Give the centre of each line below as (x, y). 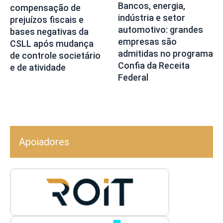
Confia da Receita (154, 65)
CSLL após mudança (52, 44)
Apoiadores (44, 142)
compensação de (45, 8)
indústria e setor (151, 17)
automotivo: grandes (160, 29)
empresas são (147, 41)
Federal (133, 77)
